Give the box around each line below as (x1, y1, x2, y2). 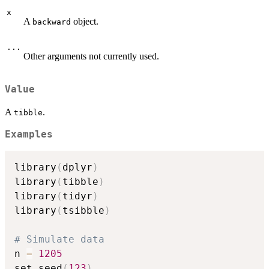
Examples (5, 129, 53, 141)
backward (32, 17, 71, 26)
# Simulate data (14, 234, 104, 246)
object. (71, 16, 98, 26)
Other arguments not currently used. (23, 50, 159, 61)
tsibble (62, 205, 104, 217)
